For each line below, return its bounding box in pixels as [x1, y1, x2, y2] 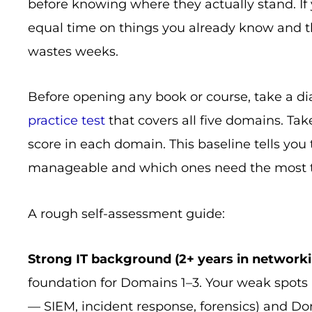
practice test [28, 113, 105, 129]
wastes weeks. [28, 43, 118, 59]
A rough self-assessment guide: [28, 205, 225, 221]
